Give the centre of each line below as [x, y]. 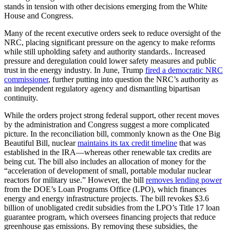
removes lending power [184, 180]
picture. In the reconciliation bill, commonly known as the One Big [112, 133]
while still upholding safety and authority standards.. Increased [105, 51]
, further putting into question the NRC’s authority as [133, 79]
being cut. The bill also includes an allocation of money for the [105, 161]
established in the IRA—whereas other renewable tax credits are [108, 152]
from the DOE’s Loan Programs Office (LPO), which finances [105, 189]
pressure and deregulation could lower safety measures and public [110, 61]
